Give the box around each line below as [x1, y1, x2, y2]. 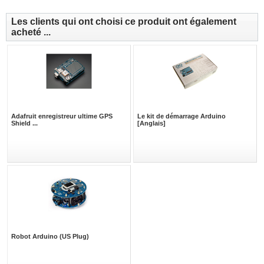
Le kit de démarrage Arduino [137, 113, 226, 120]
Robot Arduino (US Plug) [11, 233, 89, 240]
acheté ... [11, 27, 51, 38]
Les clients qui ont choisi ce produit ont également [11, 16, 236, 27]
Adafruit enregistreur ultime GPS [11, 113, 113, 120]
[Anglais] [137, 120, 166, 127]
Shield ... [11, 120, 38, 127]
